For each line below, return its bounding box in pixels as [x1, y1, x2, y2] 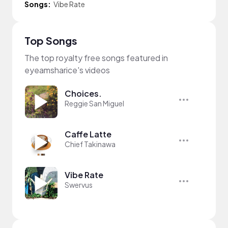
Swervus [65, 180, 93, 189]
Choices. [65, 88, 102, 99]
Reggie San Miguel [65, 98, 124, 108]
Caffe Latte [65, 128, 111, 139]
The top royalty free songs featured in [24, 52, 168, 63]
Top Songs [24, 34, 77, 47]
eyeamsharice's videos [24, 64, 110, 75]
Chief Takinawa [65, 139, 116, 149]
